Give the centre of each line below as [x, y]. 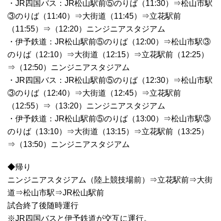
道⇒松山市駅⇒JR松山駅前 [56, 193]
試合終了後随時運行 [43, 206]
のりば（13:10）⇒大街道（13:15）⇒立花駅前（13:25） [108, 132]
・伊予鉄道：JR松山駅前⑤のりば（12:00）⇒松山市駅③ [109, 42]
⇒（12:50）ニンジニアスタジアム [69, 68]
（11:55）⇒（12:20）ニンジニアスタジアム [86, 29]
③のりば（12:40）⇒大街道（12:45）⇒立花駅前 [94, 93]
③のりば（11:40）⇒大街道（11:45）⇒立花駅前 [94, 16]
